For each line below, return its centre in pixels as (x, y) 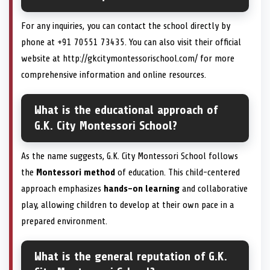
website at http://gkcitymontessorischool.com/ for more (128, 58)
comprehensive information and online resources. (114, 74)
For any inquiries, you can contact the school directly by (126, 26)
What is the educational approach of (126, 110)
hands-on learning (142, 188)
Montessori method (76, 172)
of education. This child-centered (177, 172)
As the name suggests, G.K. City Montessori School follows (130, 156)
